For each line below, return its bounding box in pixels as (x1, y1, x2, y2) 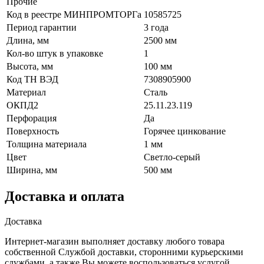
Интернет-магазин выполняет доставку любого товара (5, 236, 225, 247)
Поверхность (6, 126, 59, 136)
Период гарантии (6, 22, 77, 32)
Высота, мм (6, 61, 53, 71)
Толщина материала (6, 138, 87, 149)
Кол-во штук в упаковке (6, 48, 103, 58)
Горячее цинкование (144, 126, 226, 136)
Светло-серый (144, 151, 200, 162)
